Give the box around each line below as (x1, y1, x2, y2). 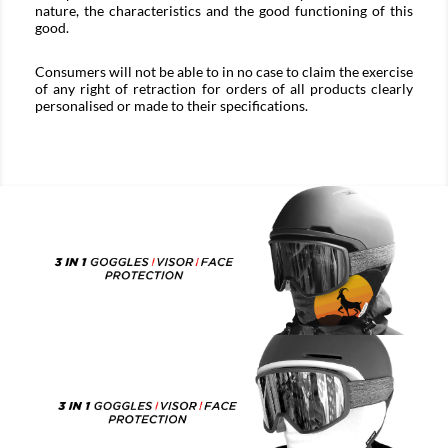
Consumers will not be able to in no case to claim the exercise (35, 63, 413, 80)
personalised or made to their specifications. (35, 97, 308, 114)
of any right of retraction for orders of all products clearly (35, 80, 413, 97)
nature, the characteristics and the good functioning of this (35, 2, 413, 19)
